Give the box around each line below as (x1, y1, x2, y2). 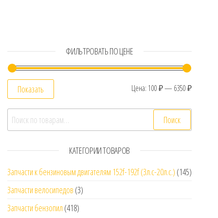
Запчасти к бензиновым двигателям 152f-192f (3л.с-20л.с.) (7, 166, 175, 178)
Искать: (7, 109, 35, 121)
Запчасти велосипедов (7, 184, 73, 196)
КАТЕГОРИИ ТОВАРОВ (69, 145, 130, 157)
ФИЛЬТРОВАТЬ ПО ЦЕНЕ (66, 45, 133, 57)
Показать (18, 83, 44, 95)
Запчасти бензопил (7, 202, 63, 214)
